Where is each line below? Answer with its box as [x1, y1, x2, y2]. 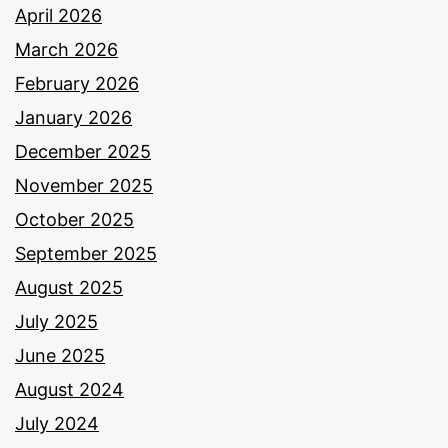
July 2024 [15, 413, 99, 435]
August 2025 [15, 277, 123, 299]
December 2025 [15, 141, 151, 163]
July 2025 [15, 311, 98, 333]
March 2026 [15, 39, 118, 61]
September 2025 [15, 243, 157, 265]
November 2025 [15, 175, 153, 197]
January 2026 [15, 107, 132, 129]
